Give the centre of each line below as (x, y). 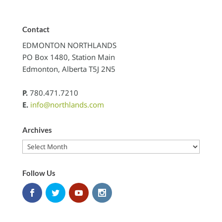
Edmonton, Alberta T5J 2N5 (69, 69)
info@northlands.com (67, 105)
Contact (36, 29)
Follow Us (39, 173)
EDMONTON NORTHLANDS (69, 45)
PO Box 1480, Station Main (68, 57)
